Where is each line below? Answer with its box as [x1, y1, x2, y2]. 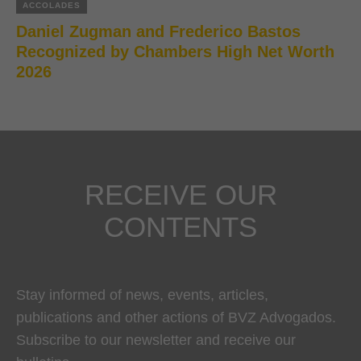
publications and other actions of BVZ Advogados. [16, 309, 336, 326]
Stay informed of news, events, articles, [16, 286, 268, 303]
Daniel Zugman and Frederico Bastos [16, 22, 301, 40]
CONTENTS [104, 210, 257, 243]
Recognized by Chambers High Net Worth [16, 42, 334, 60]
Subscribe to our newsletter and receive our [16, 331, 296, 348]
